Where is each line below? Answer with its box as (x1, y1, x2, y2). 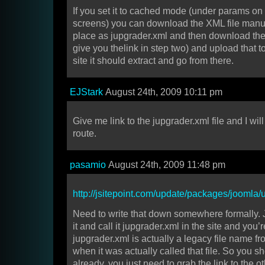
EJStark (70, 87, 103, 98)
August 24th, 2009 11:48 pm (106, 160, 225, 170)
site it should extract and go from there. (73, 56, 234, 66)
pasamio (70, 160, 106, 170)
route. (73, 128, 96, 139)
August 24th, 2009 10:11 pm (103, 87, 222, 98)
